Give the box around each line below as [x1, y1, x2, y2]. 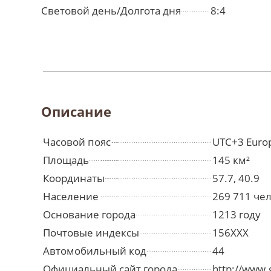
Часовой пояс [43, 135, 111, 149]
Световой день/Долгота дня [41, 4, 181, 18]
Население [43, 189, 99, 204]
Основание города [43, 207, 135, 222]
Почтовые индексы [43, 226, 139, 240]
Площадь [43, 153, 89, 168]
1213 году [212, 207, 261, 222]
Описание [41, 102, 111, 121]
